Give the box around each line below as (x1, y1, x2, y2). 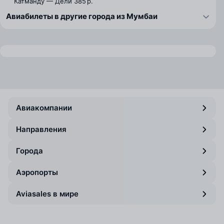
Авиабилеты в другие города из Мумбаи (6, 11, 157, 21)
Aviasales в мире (16, 189, 78, 198)
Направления (16, 124, 66, 134)
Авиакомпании (16, 103, 72, 112)
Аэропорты (16, 167, 58, 177)
